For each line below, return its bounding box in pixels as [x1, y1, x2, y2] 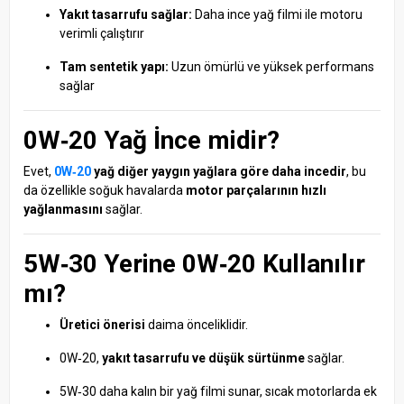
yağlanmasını [23, 201, 103, 216]
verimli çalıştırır [60, 25, 144, 41]
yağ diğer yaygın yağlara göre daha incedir [91, 163, 346, 179]
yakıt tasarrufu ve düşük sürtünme [102, 350, 305, 365]
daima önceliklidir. [145, 317, 248, 332]
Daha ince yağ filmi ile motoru [192, 6, 363, 22]
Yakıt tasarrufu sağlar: [60, 6, 192, 22]
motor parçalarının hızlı [186, 182, 326, 197]
